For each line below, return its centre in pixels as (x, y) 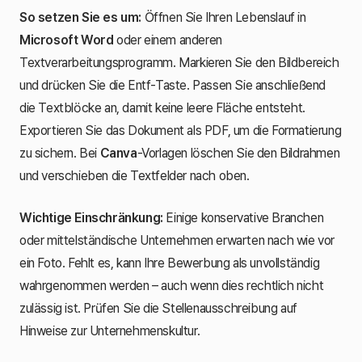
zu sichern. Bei (60, 153)
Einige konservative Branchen (243, 217)
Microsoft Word (67, 40)
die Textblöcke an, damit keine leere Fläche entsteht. (162, 107)
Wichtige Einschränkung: (91, 217)
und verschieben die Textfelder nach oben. (135, 175)
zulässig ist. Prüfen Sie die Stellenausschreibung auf (158, 308)
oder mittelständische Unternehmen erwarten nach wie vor (177, 240)
